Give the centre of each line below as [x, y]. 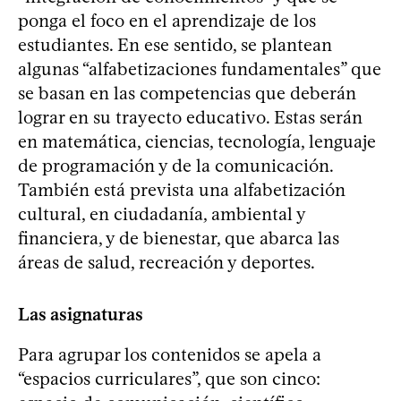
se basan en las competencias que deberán [187, 94]
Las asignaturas [81, 315]
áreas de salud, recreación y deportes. [166, 263]
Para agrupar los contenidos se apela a [170, 355]
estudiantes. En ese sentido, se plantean [175, 45]
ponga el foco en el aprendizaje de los [167, 21]
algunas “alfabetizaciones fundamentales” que [200, 69]
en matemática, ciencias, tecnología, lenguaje [197, 142]
